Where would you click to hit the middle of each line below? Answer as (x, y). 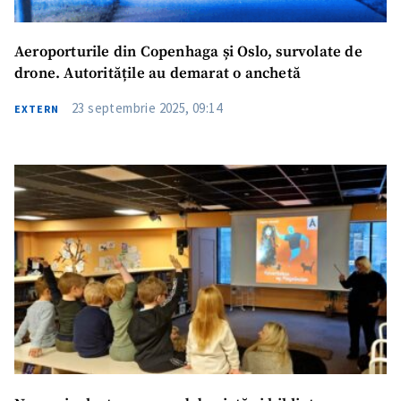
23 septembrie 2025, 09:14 (147, 108)
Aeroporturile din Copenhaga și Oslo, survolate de (188, 52)
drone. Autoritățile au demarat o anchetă (158, 74)
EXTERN (37, 109)
